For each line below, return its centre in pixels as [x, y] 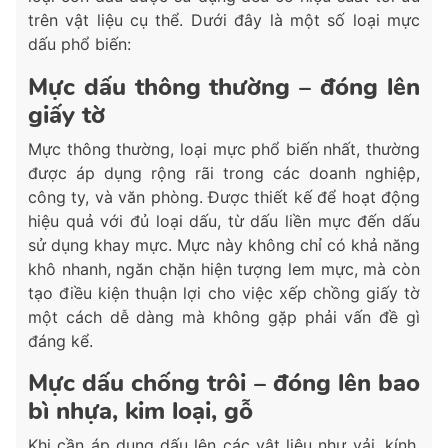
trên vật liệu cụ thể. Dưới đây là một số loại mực [224, 20]
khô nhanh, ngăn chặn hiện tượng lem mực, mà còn [224, 269]
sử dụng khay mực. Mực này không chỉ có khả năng [224, 245]
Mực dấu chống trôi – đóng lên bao [224, 383]
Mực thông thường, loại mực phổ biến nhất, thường [224, 149]
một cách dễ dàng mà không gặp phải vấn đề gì [224, 317]
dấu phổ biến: [79, 44]
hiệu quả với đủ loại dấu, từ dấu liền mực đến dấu [224, 221]
